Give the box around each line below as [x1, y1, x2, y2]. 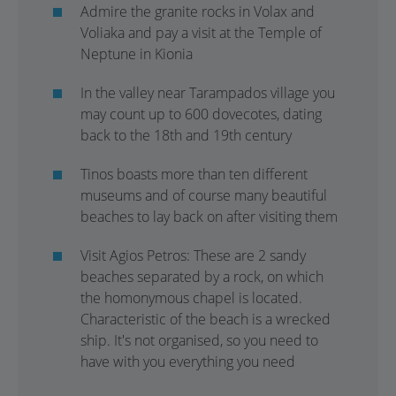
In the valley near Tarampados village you [80, 83, 335, 103]
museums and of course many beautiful [80, 186, 327, 205]
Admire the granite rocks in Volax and [80, 2, 315, 21]
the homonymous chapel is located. [80, 288, 302, 308]
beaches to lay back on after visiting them [80, 207, 338, 226]
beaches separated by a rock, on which [80, 267, 324, 286]
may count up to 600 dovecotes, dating [80, 104, 322, 124]
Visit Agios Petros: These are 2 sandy [80, 246, 306, 265]
